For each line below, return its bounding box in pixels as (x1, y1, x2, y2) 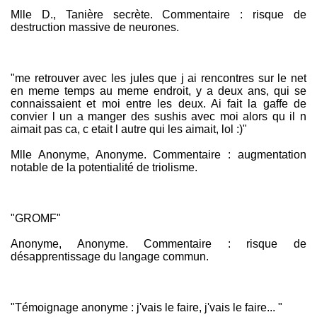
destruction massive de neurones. (11, 21, 179, 33)
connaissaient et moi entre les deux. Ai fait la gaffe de (11, 98, 306, 110)
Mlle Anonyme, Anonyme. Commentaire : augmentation (11, 149, 306, 161)
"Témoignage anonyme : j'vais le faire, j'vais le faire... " (11, 301, 282, 313)
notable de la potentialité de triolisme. (11, 161, 197, 173)
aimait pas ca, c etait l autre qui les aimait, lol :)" (11, 123, 247, 135)
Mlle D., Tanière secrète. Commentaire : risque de (11, 8, 306, 21)
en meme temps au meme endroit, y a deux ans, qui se (11, 85, 306, 97)
